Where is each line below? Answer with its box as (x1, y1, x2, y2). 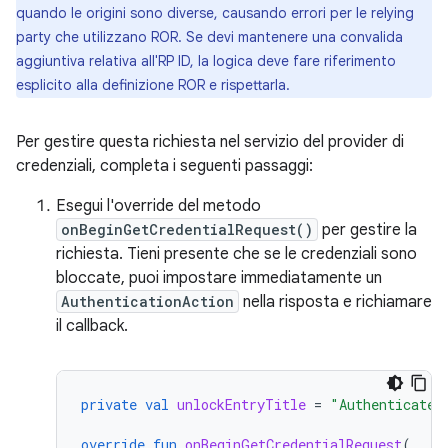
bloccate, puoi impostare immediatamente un (56, 268, 382, 288)
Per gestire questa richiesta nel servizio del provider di (16, 132, 404, 152)
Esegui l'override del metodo (56, 196, 261, 216)
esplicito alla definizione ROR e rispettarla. (16, 76, 290, 94)
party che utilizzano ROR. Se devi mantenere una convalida (16, 28, 403, 46)
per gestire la (318, 220, 417, 240)
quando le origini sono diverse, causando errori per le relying (16, 4, 414, 22)
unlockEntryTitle (177, 395, 306, 414)
